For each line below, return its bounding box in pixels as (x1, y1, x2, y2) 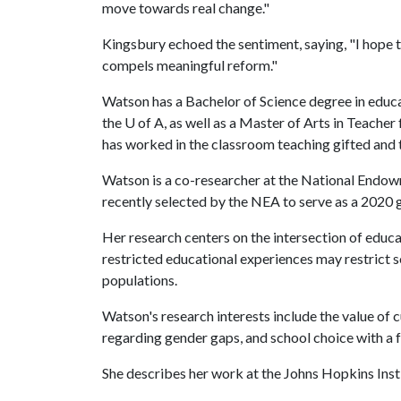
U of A (124, 114, 164, 131)
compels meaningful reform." (102, 56, 277, 73)
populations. (102, 271, 183, 288)
